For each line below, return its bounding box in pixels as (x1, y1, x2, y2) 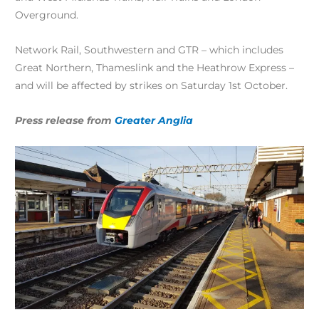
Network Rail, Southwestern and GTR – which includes (15, 43, 283, 56)
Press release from (15, 114, 115, 126)
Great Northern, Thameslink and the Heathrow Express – (15, 61, 294, 73)
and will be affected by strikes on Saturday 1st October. (15, 79, 288, 91)
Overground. (15, 9, 78, 21)
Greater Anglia (115, 114, 193, 126)
